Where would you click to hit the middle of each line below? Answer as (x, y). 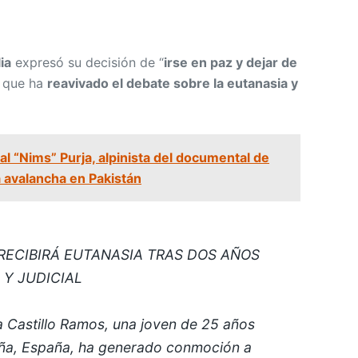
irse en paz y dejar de (231, 62)
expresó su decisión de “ (88, 62)
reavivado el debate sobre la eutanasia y (173, 83)
